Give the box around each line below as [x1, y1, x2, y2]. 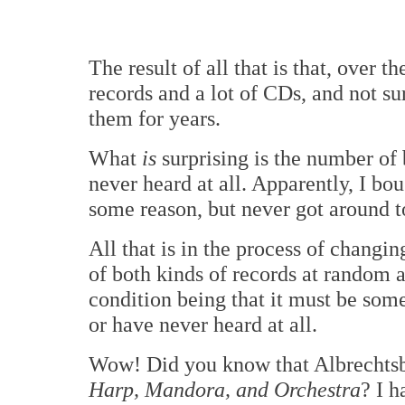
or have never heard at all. [89, 312, 317, 337]
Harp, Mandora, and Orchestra [89, 377, 361, 402]
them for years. [89, 106, 221, 131]
